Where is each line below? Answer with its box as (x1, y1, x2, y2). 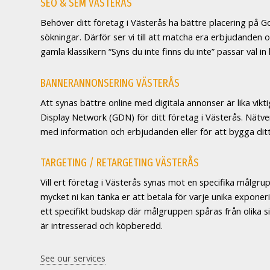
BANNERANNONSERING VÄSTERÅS (40, 76, 180, 90)
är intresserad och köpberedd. (40, 219, 163, 232)
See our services (40, 251, 106, 264)
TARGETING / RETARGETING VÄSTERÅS (40, 156, 199, 170)
